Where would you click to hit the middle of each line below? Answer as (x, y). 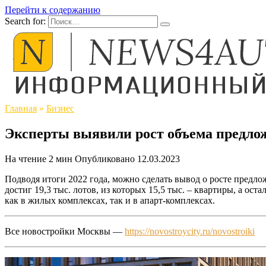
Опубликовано (105, 159)
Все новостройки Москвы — (65, 231)
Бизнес (60, 108)
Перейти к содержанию (53, 10)
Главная (21, 108)
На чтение (26, 159)
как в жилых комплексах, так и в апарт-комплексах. (110, 200)
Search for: (25, 21)
